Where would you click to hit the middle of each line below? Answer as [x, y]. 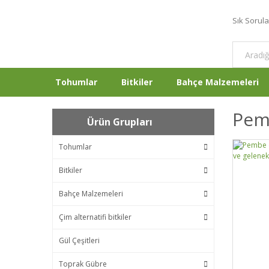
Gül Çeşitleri [79, 240]
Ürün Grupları [120, 122]
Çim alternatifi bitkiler [95, 217]
